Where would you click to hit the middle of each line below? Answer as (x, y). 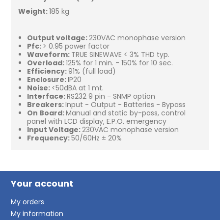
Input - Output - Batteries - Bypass (126, 104)
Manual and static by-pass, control (125, 113)
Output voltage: (58, 38)
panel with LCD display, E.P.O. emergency (96, 121)
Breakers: (46, 104)
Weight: (34, 11)
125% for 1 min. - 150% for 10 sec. (120, 63)
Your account (42, 183)
